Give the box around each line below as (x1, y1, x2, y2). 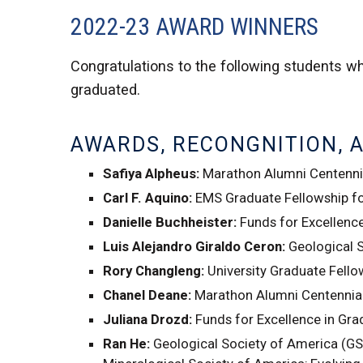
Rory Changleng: (103, 263, 204, 280)
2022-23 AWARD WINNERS (70, 13, 318, 41)
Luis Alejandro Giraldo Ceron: (103, 238, 288, 255)
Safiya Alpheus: (103, 165, 199, 182)
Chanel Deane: (103, 287, 191, 304)
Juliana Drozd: (103, 311, 192, 328)
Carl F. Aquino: (103, 190, 192, 207)
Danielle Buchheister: (103, 214, 237, 231)
